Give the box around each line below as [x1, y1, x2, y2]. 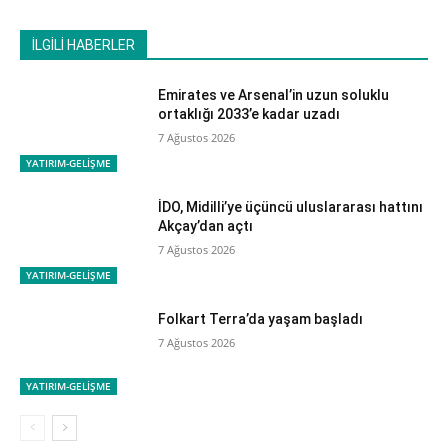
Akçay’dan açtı [158, 218, 254, 234]
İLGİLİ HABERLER [32, 37, 135, 54]
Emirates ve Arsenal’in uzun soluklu [158, 87, 390, 104]
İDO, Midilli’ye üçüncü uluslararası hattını [158, 199, 424, 215]
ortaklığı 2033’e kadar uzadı [158, 106, 341, 123]
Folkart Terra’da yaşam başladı [158, 310, 364, 327]
